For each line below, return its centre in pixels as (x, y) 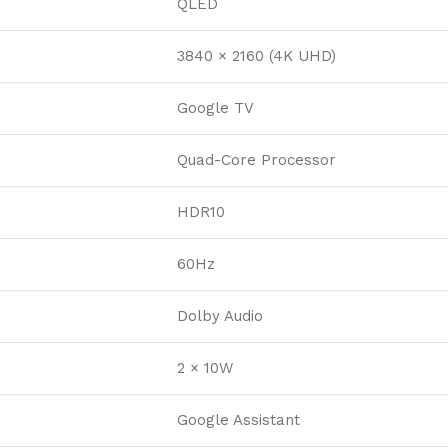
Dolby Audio (220, 316)
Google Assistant (238, 420)
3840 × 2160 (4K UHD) (256, 56)
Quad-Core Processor (256, 160)
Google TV (215, 108)
